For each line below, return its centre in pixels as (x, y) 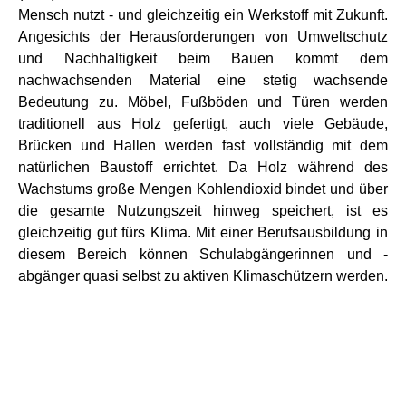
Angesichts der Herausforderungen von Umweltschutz (203, 37)
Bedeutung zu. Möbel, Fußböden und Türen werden (203, 102)
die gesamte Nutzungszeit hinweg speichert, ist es (203, 211)
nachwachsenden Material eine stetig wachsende (203, 80)
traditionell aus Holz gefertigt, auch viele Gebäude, (203, 124)
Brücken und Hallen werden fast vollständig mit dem (203, 145)
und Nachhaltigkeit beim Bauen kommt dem (203, 58)
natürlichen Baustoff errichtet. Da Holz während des (203, 167)
